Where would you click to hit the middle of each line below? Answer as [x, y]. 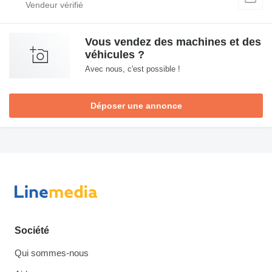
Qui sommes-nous [52, 253]
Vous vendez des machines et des [173, 42]
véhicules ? [115, 54]
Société [32, 231]
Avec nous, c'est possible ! [133, 69]
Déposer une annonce [136, 105]
